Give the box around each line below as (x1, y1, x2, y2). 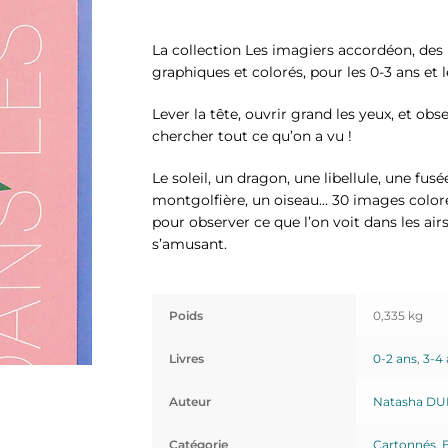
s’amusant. (152, 234, 227, 253)
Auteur (168, 394, 211, 410)
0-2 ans (372, 351, 417, 367)
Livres (168, 351, 204, 367)
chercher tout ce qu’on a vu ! (152, 126, 352, 145)
